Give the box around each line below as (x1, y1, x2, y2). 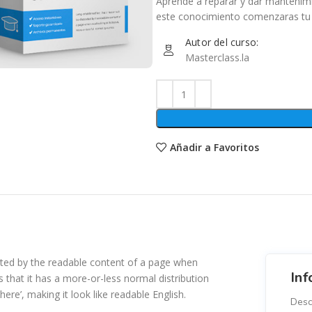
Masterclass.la (185, 51, 249, 64)
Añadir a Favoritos (169, 140, 259, 154)
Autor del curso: (185, 36, 259, 49)
